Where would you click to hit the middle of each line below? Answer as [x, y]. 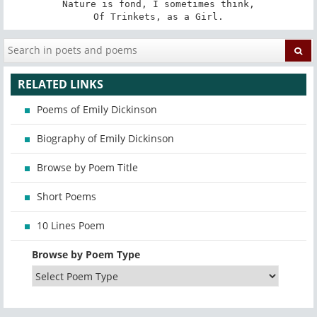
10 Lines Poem [71, 226]
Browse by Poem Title [87, 168]
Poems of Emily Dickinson [97, 110]
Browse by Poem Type [86, 255]
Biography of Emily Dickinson [105, 139]
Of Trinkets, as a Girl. [158, 16]
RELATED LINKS [60, 85]
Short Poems [67, 197]
